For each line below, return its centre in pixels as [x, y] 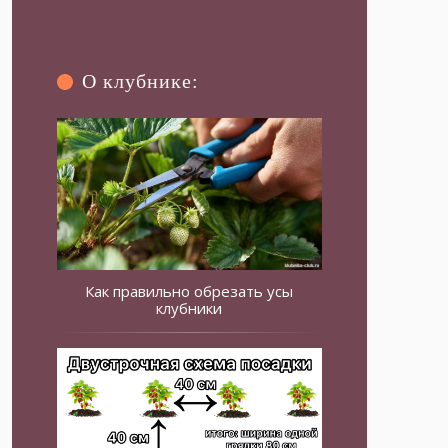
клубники [189, 308]
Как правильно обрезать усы [189, 291]
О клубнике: [141, 81]
